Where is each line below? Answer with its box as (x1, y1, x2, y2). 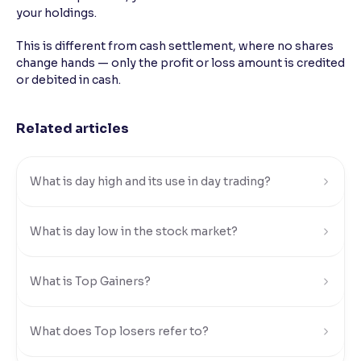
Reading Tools (33, 23, 120, 38)
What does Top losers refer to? (30, 324, 209, 338)
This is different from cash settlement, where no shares (16, 39, 334, 53)
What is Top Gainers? (30, 274, 151, 288)
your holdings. (16, 6, 97, 20)
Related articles (16, 120, 129, 137)
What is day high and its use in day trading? (30, 174, 271, 189)
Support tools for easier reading (33, 41, 192, 53)
